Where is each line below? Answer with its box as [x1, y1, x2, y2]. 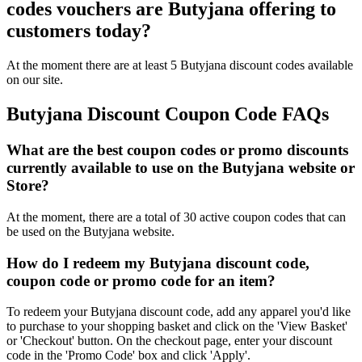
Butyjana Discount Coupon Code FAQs [6, 103, 329, 125]
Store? [6, 177, 49, 195]
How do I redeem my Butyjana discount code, [6, 254, 309, 271]
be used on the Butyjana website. [6, 224, 175, 238]
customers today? [6, 20, 151, 42]
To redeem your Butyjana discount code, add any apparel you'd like [6, 305, 351, 319]
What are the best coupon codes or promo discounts [6, 141, 348, 159]
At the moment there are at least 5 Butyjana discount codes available [6, 58, 353, 73]
